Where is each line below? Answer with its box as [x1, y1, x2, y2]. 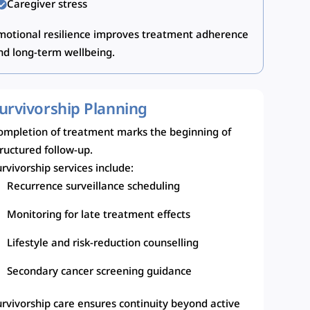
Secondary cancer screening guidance [7, 265, 192, 280]
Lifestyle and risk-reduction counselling [7, 237, 199, 251]
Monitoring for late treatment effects [7, 208, 191, 223]
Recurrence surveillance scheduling [7, 180, 181, 194]
